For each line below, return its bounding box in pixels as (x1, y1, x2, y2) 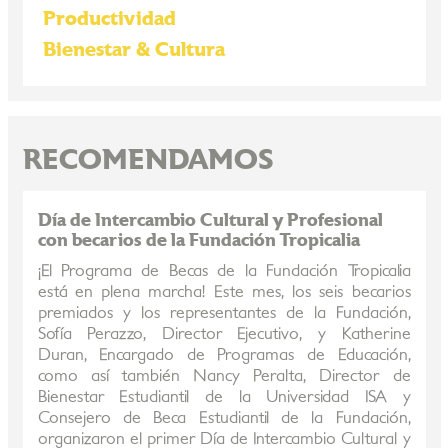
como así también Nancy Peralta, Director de (37, 368, 411, 384)
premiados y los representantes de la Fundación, (37, 305, 411, 321)
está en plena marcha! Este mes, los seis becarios (37, 284, 411, 300)
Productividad (42, 9, 176, 29)
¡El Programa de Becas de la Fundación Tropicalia (37, 263, 411, 279)
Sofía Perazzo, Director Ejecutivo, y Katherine (37, 326, 411, 342)
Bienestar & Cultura (42, 40, 225, 60)
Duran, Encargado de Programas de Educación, (37, 347, 411, 363)
